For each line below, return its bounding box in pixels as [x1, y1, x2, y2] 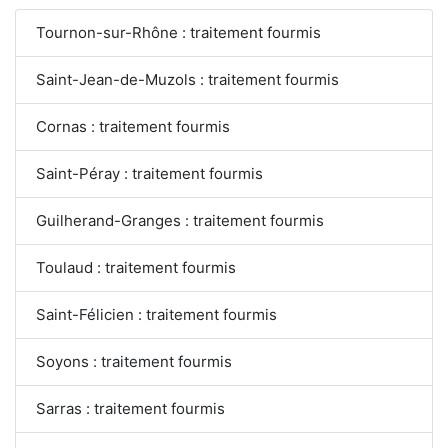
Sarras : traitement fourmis [36, 399, 225, 419]
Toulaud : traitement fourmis [36, 258, 236, 278]
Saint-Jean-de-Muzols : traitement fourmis [36, 70, 339, 90]
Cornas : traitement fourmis [36, 117, 230, 137]
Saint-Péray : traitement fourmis [36, 164, 263, 184]
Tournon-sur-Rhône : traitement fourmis [36, 23, 321, 43]
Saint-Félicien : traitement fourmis [36, 305, 277, 325]
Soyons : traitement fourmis [36, 352, 232, 372]
